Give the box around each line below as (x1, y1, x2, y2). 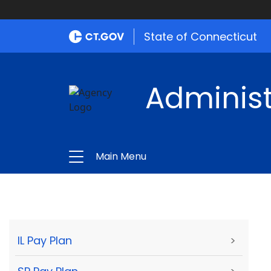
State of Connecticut (144, 29, 257, 44)
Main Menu (96, 149, 146, 163)
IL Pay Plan (18, 233, 72, 249)
